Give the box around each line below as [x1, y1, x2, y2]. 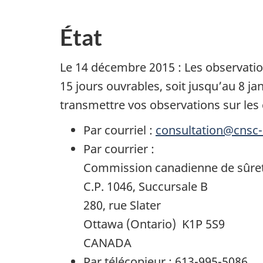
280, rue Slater [83, 197, 161, 214]
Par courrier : [83, 141, 154, 157]
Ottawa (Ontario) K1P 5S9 [83, 216, 225, 232]
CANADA [83, 235, 131, 251]
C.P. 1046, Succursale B [83, 178, 208, 195]
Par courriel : [83, 122, 156, 139]
